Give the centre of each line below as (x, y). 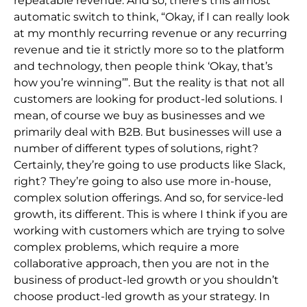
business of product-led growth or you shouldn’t (146, 280)
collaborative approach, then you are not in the (142, 263)
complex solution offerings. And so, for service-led (149, 197)
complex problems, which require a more (126, 247)
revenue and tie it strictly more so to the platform (149, 49)
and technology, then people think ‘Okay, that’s (143, 66)
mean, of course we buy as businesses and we (139, 115)
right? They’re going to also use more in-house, (142, 181)
